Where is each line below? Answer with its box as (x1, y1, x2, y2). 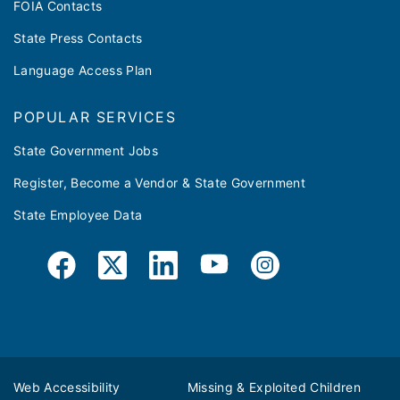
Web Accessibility (13, 379, 121, 396)
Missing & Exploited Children (187, 379, 362, 396)
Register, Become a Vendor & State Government (13, 175, 305, 191)
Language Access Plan (13, 62, 153, 79)
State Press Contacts (13, 30, 143, 46)
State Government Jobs (13, 143, 159, 159)
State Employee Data (13, 207, 143, 223)
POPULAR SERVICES (13, 108, 177, 127)
